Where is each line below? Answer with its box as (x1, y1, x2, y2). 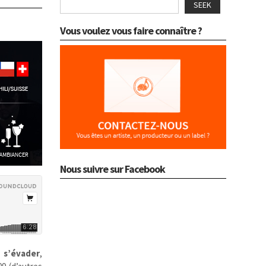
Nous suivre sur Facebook (60, 161, 165, 176)
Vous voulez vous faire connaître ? (60, 23, 202, 37)
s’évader (4, 247, 40, 259)
